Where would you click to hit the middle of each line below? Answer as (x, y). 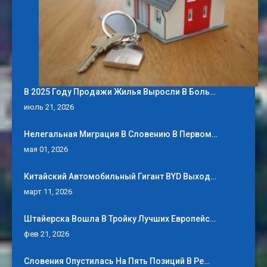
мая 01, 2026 (46, 150)
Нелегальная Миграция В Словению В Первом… (121, 134)
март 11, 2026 (48, 192)
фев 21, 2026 (46, 234)
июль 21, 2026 (49, 107)
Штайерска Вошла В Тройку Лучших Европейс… (120, 219)
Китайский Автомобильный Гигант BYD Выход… (120, 177)
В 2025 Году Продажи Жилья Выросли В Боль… (120, 92)
